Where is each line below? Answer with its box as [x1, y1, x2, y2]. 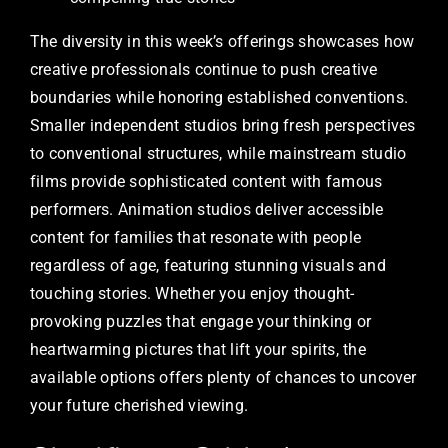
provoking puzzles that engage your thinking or [30, 312, 372, 332]
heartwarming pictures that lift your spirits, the [30, 340, 366, 360]
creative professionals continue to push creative [30, 60, 378, 80]
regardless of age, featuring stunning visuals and [30, 256, 386, 276]
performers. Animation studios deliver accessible [30, 200, 384, 220]
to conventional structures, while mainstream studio [30, 144, 407, 164]
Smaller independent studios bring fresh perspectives [30, 116, 416, 136]
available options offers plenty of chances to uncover [30, 368, 417, 388]
